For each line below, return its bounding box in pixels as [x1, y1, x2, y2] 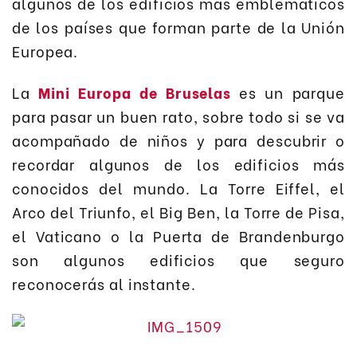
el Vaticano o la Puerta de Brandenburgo [12, 225, 345, 247]
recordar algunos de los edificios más [12, 153, 345, 175]
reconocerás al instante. [12, 273, 196, 295]
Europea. [12, 39, 79, 61]
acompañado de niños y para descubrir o [12, 129, 345, 151]
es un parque [231, 81, 345, 104]
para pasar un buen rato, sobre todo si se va [12, 105, 345, 127]
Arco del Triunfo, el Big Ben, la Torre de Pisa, [12, 201, 345, 223]
